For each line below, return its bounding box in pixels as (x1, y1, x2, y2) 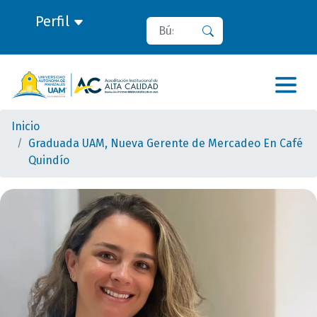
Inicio (11, 120, 40, 133)
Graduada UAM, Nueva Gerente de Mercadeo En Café (28, 137, 303, 150)
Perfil (35, 13, 73, 30)
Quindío (28, 154, 69, 167)
